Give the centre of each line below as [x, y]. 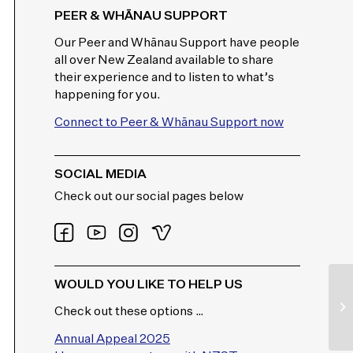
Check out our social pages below [149, 197]
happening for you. [108, 95]
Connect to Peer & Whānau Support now [169, 123]
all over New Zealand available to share [164, 60]
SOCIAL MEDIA [100, 175]
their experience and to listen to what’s [164, 78]
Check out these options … [129, 312]
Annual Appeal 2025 [112, 340]
